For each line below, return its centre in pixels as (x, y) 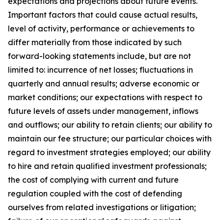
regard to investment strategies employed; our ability (109, 152)
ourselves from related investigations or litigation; (102, 207)
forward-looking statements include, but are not (99, 56)
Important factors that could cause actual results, (103, 15)
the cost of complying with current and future (93, 180)
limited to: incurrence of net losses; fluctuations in (100, 70)
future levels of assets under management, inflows (103, 111)
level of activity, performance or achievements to (101, 28)
